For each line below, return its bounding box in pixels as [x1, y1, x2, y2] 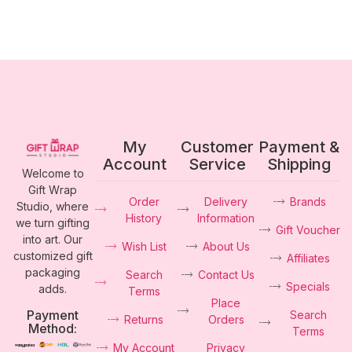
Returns [124, 312, 163, 326]
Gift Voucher [276, 222, 340, 236]
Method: [28, 320, 78, 336]
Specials [286, 279, 330, 293]
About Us [202, 239, 250, 253]
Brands [290, 194, 326, 208]
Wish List [121, 239, 167, 253]
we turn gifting [16, 215, 90, 229]
